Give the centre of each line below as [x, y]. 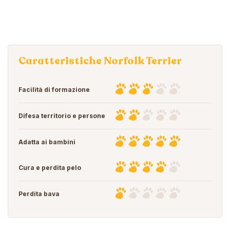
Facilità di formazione [54, 89]
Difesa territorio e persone [62, 116]
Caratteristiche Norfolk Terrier [100, 61]
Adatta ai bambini [47, 142]
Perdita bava [39, 194]
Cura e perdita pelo [50, 167]
